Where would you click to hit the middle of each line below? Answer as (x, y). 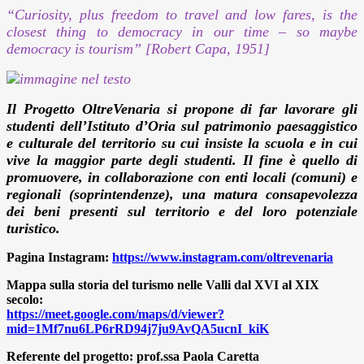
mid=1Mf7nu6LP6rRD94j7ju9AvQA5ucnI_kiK (138, 329)
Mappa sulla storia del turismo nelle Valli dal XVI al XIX (163, 285)
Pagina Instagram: (59, 258)
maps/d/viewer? (181, 314)
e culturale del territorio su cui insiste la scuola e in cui (182, 143)
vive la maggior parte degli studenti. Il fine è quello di (182, 160)
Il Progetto (44, 109)
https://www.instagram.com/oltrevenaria (223, 258)
